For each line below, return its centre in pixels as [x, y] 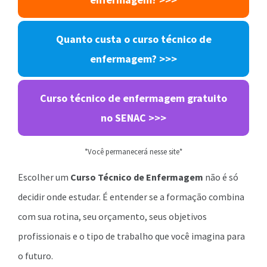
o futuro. [35, 256]
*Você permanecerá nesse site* [133, 151]
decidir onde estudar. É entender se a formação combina [131, 197]
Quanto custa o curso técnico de [133, 39]
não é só [221, 177]
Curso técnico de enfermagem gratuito [133, 98]
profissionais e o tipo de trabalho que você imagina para [131, 236]
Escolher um [44, 177]
